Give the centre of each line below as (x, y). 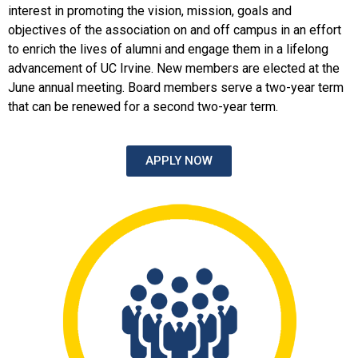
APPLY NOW (179, 160)
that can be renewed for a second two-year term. (143, 107)
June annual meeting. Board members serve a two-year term (176, 88)
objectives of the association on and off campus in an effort (175, 30)
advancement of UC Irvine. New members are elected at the (174, 69)
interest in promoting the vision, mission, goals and (150, 11)
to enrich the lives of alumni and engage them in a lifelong (168, 50)
